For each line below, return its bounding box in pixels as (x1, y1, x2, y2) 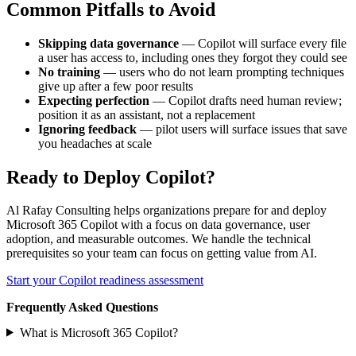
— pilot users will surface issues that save (137, 122, 347, 136)
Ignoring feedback (38, 122, 137, 136)
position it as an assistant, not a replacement (38, 107, 255, 122)
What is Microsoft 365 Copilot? (19, 325, 178, 339)
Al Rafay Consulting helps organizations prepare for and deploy (6, 203, 327, 218)
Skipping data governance (38, 36, 179, 50)
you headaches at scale (38, 136, 152, 150)
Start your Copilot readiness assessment (6, 273, 203, 288)
